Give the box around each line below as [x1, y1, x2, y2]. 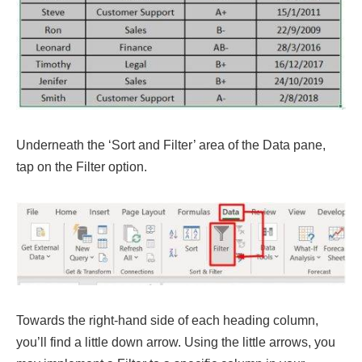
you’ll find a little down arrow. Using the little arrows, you [16, 335, 335, 349]
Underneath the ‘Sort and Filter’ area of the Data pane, [16, 137, 326, 152]
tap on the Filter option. [16, 159, 147, 174]
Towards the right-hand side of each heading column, [16, 313, 318, 327]
